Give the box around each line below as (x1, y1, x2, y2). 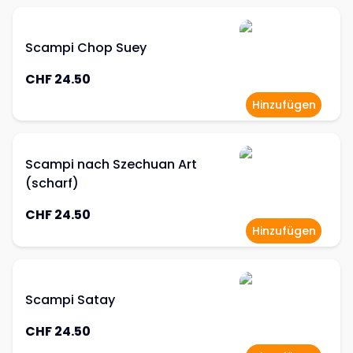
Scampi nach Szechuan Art (25, 155, 197, 173)
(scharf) (25, 174, 79, 192)
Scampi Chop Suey (25, 39, 147, 57)
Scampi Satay (25, 291, 115, 309)
